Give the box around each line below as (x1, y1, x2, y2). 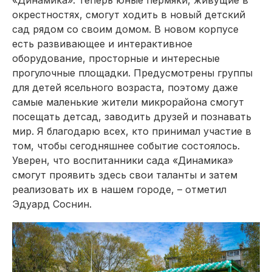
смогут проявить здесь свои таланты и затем (12, 169, 237, 181)
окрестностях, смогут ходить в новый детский (12, 8, 245, 21)
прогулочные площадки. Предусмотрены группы (12, 67, 253, 79)
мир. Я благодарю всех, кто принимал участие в (12, 125, 251, 137)
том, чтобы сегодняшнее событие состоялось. (12, 140, 240, 152)
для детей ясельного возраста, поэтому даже (12, 81, 238, 93)
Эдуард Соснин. (12, 198, 92, 210)
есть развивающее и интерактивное (12, 38, 192, 50)
